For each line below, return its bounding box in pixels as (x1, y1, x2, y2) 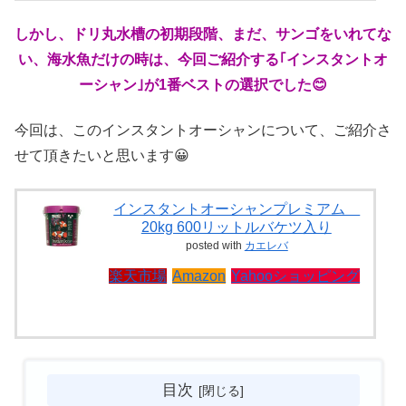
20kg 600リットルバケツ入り (140, 219, 332, 236)
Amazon (172, 268, 227, 285)
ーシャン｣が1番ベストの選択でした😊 (79, 76, 327, 92)
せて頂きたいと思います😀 (14, 148, 189, 164)
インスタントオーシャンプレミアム (113, 201, 361, 217)
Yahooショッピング (231, 268, 361, 285)
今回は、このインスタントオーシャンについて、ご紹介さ (14, 122, 391, 139)
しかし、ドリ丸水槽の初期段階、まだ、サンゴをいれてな (14, 25, 391, 42)
